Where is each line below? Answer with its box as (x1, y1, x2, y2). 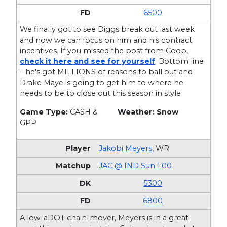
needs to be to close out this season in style (20, 89, 181, 98)
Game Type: (20, 107, 70, 117)
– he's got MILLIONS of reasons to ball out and (20, 67, 193, 77)
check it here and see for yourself (20, 57, 156, 66)
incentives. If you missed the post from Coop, (20, 46, 188, 56)
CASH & (70, 107, 98, 117)
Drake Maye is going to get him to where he (20, 78, 184, 88)
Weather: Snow (117, 107, 178, 117)
